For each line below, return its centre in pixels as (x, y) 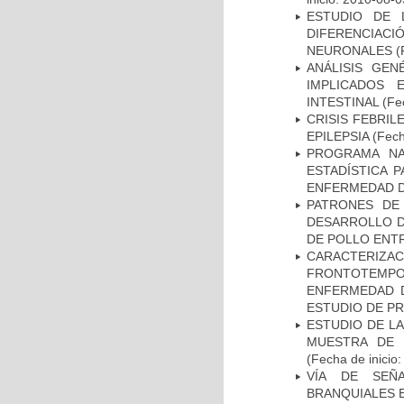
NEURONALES (349, 50)
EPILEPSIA (338, 136)
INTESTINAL (343, 101)
